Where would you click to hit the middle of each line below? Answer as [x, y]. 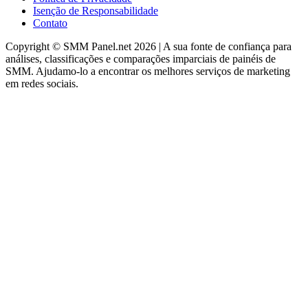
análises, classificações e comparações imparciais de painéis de [141, 59]
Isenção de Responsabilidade [96, 11]
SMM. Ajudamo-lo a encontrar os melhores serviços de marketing [148, 71]
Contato [50, 23]
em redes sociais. [42, 84]
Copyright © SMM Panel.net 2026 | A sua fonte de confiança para [148, 47]
